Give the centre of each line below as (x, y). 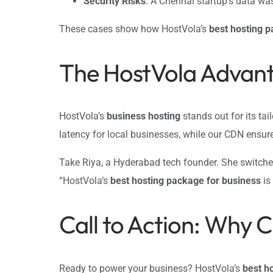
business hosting (144, 116)
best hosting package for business (186, 181)
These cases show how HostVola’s (134, 29)
